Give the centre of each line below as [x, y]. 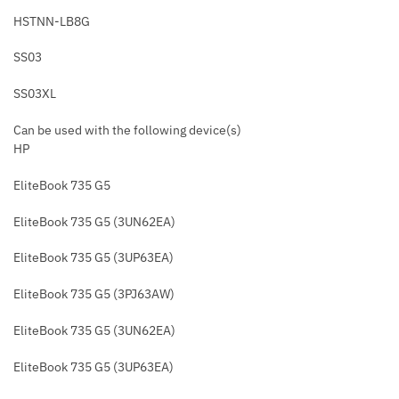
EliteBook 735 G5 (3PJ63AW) [94, 294]
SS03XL [35, 94]
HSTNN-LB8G [52, 21]
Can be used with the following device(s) [127, 130]
